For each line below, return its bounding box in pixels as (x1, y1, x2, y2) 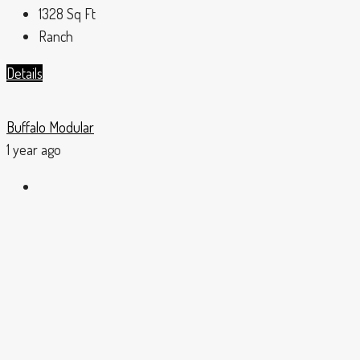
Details (6, 64, 43, 83)
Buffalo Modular (6, 118, 94, 137)
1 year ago (6, 141, 61, 159)
